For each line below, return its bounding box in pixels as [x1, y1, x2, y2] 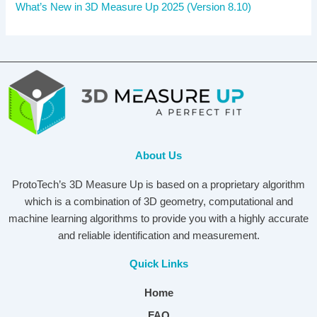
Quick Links [129, 258, 188, 270]
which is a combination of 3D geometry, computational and [24, 195, 293, 207]
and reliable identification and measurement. [57, 229, 260, 241]
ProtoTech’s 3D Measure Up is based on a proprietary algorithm [12, 178, 305, 190]
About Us [135, 149, 182, 161]
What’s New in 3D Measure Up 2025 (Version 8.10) [16, 1, 252, 13]
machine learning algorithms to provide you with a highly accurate [8, 212, 309, 224]
